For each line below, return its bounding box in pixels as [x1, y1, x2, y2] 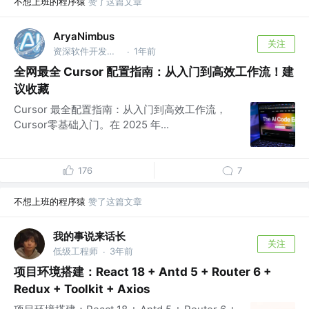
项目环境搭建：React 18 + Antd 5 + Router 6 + [14, 265, 272, 279]
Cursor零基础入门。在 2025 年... [14, 118, 169, 132]
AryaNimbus [53, 30, 114, 43]
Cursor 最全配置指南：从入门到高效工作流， [14, 103, 226, 117]
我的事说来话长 [53, 229, 126, 243]
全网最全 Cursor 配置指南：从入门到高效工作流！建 [14, 65, 294, 79]
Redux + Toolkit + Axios [14, 282, 150, 297]
